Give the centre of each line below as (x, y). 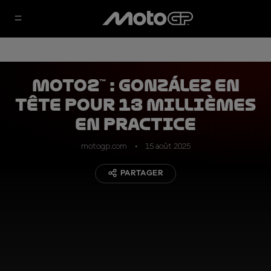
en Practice (135, 124)
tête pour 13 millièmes (135, 105)
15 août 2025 (168, 146)
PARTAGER (142, 173)
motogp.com (104, 146)
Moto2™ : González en (135, 86)
